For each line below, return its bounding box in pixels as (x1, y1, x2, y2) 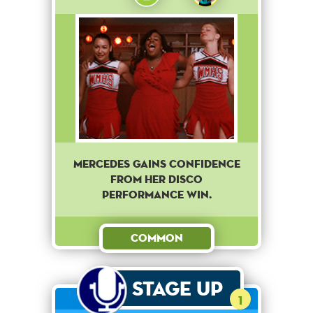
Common (130, 231, 183, 246)
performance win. (101, 187, 212, 203)
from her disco (110, 172, 203, 187)
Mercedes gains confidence (73, 156, 240, 172)
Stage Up (131, 276, 223, 301)
